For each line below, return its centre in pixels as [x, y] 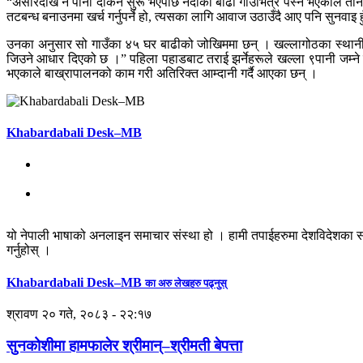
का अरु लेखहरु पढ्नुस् [186, 283]
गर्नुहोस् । [29, 250]
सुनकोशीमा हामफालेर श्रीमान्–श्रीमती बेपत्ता [124, 345]
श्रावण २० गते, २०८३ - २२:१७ [79, 314]
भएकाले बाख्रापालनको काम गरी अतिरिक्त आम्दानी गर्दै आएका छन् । [162, 73]
